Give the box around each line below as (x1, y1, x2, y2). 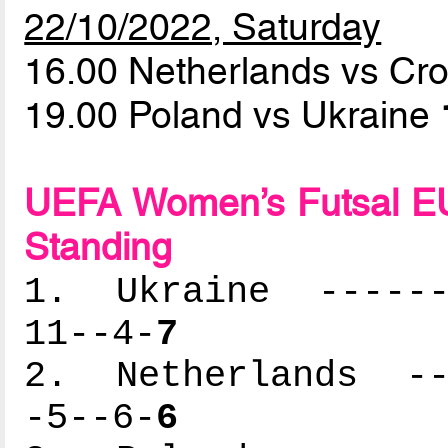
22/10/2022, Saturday (24, 5, 382, 50)
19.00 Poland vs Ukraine (24, 93, 441, 138)
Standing (24, 225, 173, 270)
